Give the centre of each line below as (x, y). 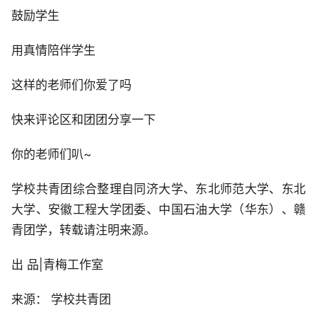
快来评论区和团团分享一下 (83, 119)
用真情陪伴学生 (53, 50)
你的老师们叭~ (51, 154)
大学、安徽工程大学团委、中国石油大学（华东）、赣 (158, 209)
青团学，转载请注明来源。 (83, 230)
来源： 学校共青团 (61, 299)
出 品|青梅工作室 (57, 264)
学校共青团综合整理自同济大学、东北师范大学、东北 (158, 189)
